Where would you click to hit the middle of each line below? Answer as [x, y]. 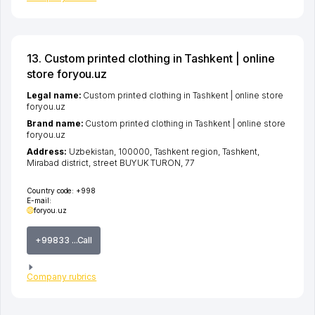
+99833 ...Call [64, 240]
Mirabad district [58, 162]
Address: [48, 151]
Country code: [51, 190]
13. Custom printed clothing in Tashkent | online [151, 58]
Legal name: [55, 95]
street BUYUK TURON [137, 162]
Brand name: [56, 123]
